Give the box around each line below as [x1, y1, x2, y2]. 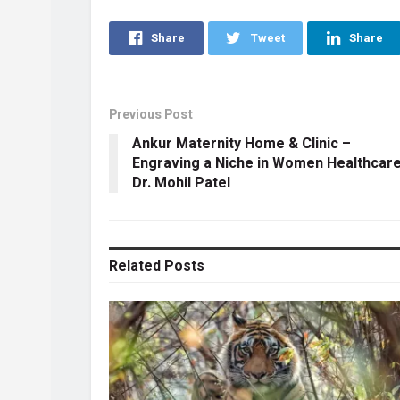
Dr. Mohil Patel [132, 171, 230, 194]
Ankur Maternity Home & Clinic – [132, 132, 351, 154]
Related [109, 254, 161, 277]
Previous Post [109, 104, 193, 124]
